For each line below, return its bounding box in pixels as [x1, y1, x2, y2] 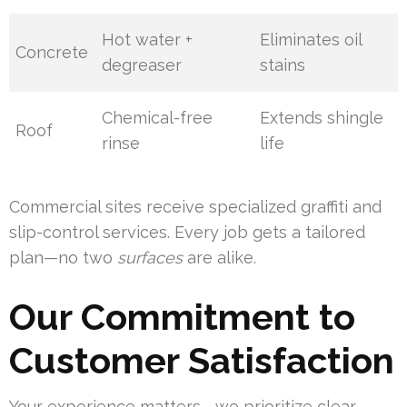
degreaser [102, 55, 183, 75]
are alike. [183, 248, 256, 268]
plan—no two [9, 248, 117, 268]
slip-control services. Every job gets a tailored [9, 223, 365, 243]
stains [260, 55, 306, 75]
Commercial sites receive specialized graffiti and [9, 197, 382, 217]
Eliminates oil [260, 30, 362, 50]
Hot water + [102, 30, 194, 50]
